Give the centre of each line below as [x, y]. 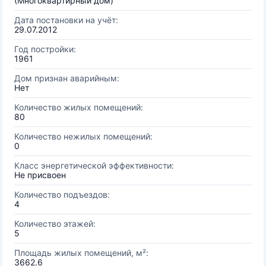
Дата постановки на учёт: [66, 20]
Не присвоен [40, 175]
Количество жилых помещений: [79, 107]
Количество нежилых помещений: [83, 136]
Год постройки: [45, 49]
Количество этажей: [55, 224]
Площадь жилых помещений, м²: [81, 253]
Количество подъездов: [62, 194]
